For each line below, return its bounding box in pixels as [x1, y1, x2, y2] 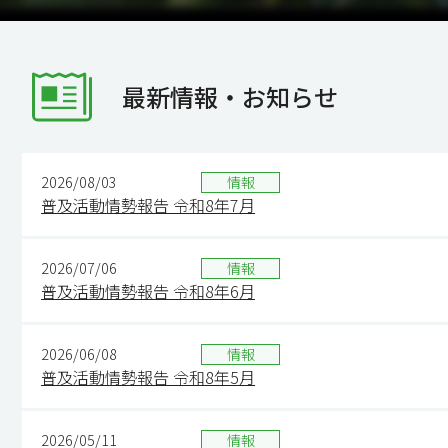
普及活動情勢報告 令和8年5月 [41, 365, 255, 389]
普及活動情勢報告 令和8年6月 [41, 279, 255, 303]
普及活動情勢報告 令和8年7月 [41, 193, 255, 217]
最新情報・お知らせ [122, 79, 338, 114]
